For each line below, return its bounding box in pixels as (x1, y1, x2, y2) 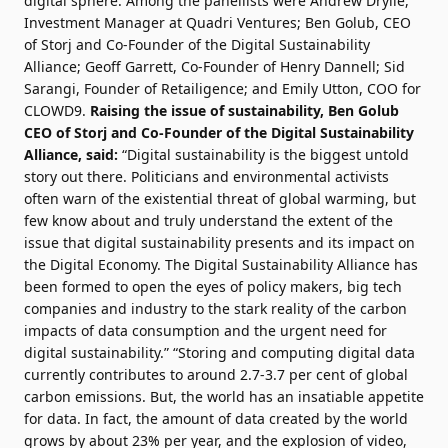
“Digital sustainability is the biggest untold (118, 145, 409, 164)
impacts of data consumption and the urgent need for (24, 321, 387, 340)
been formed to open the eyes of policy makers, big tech (24, 277, 402, 296)
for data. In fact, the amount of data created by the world (24, 409, 408, 428)
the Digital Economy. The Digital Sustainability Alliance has (24, 255, 418, 274)
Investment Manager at (24, 13, 186, 32)
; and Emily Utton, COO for (244, 79, 421, 98)
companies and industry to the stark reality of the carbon (24, 299, 407, 318)
